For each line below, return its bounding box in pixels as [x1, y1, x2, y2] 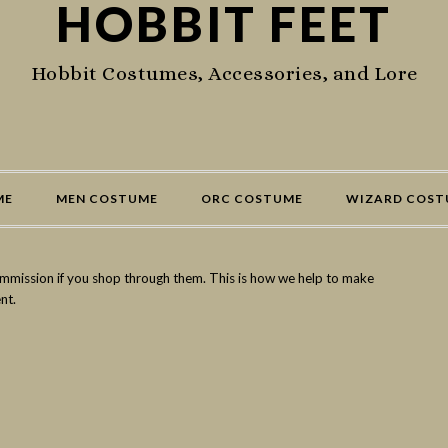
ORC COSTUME [200, 191, 303, 206]
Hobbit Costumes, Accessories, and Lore [30, 62, 418, 85]
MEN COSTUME [55, 191, 158, 206]
